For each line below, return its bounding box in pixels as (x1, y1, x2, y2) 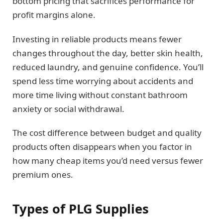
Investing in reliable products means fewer (12, 33, 182, 45)
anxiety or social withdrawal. (12, 103, 124, 114)
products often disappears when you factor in (12, 141, 192, 153)
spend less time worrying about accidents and (12, 75, 193, 87)
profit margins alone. (12, 9, 96, 21)
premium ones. (12, 169, 73, 181)
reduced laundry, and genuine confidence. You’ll (12, 61, 204, 73)
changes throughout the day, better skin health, (12, 47, 203, 59)
